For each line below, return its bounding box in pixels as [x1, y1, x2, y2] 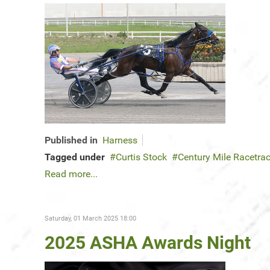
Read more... [45, 168, 98, 180]
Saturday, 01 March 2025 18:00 [45, 215, 136, 223]
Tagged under [45, 151, 105, 163]
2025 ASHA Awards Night [45, 232, 251, 254]
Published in [45, 134, 98, 146]
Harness [102, 134, 137, 146]
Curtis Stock [116, 151, 167, 163]
